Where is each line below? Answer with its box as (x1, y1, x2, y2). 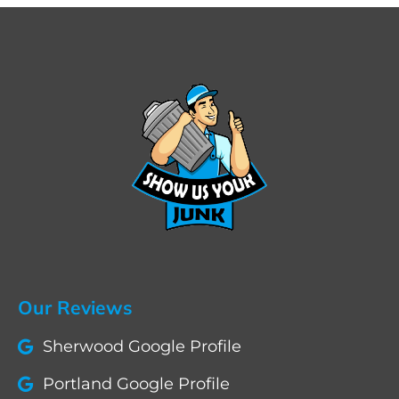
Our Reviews (18, 295, 133, 319)
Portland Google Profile (42, 373, 230, 394)
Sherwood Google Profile (42, 336, 241, 356)
